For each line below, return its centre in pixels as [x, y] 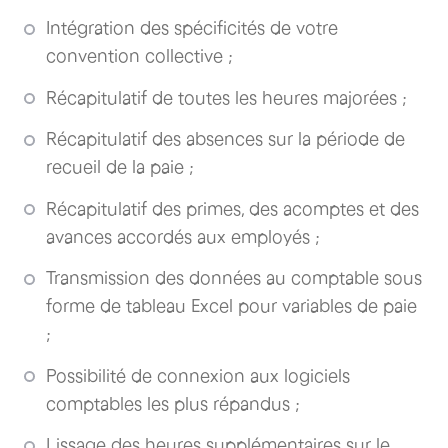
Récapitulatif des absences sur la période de [225, 139]
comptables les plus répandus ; [173, 403]
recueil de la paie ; [120, 167]
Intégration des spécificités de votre [192, 28]
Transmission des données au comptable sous [234, 278]
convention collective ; [139, 56]
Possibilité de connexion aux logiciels [198, 375]
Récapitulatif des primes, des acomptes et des [232, 208]
